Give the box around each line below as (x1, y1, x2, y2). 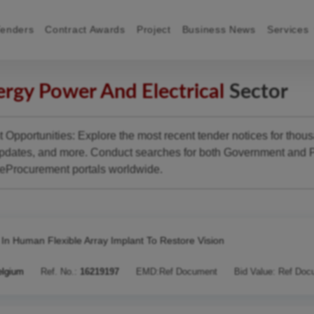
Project (136, 24, 171, 35)
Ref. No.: (41, 266, 77, 277)
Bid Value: (234, 266, 278, 277)
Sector (224, 82, 288, 102)
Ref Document (159, 266, 217, 277)
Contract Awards (45, 24, 125, 35)
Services (266, 24, 313, 35)
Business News (182, 24, 256, 35)
